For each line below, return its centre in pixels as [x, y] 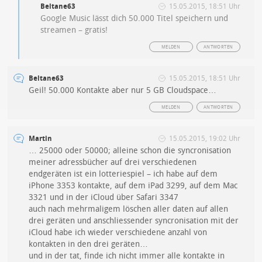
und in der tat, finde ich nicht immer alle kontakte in [127, 256]
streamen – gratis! [74, 30]
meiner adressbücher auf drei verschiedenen [113, 162]
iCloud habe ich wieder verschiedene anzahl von [118, 232]
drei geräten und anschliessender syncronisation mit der [134, 221]
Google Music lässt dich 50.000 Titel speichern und [135, 18]
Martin [41, 139]
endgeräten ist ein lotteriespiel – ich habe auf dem [123, 174]
